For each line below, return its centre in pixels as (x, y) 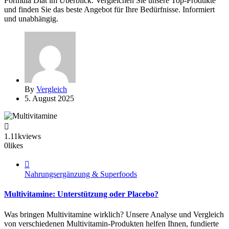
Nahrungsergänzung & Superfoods (81, 174)
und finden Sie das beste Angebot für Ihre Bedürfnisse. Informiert (109, 10)
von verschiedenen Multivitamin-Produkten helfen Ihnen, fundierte (111, 223)
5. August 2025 (49, 99)
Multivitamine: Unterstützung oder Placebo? (81, 194)
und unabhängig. (31, 19)
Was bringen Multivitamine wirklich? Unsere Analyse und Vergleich (114, 214)
